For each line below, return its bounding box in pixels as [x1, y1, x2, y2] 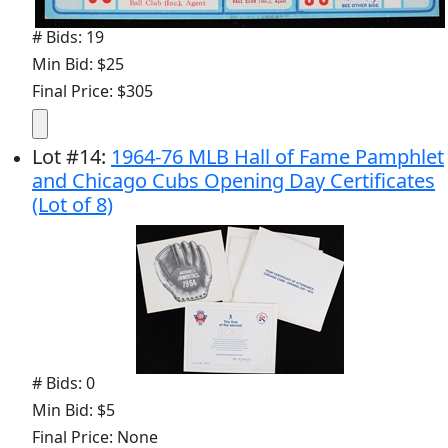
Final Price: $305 [32, 79, 153, 102]
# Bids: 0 [32, 371, 95, 394]
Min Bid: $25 [32, 52, 124, 75]
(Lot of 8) [32, 190, 113, 218]
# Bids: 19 [32, 25, 104, 48]
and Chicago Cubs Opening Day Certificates [32, 166, 435, 194]
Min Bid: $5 [32, 398, 115, 421]
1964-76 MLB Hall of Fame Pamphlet [111, 142, 444, 170]
